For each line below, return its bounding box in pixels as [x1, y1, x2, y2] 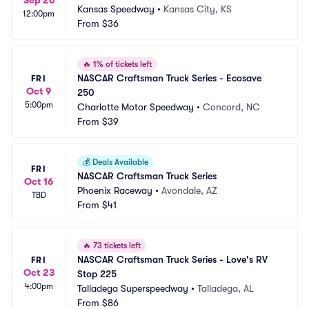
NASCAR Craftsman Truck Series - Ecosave [77, 72, 261, 83]
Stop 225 [77, 268, 117, 279]
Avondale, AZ [161, 185, 217, 196]
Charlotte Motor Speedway [77, 101, 194, 112]
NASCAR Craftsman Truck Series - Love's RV [77, 254, 268, 265]
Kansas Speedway [77, 3, 154, 14]
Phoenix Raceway [77, 185, 152, 196]
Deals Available [90, 157, 148, 167]
